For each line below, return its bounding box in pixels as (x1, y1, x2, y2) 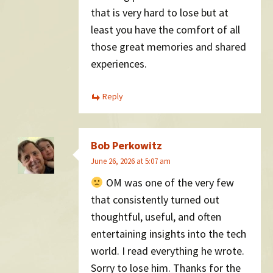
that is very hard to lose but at (91, 5, 229, 20)
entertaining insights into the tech (91, 227, 246, 241)
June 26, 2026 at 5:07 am (91, 155, 171, 166)
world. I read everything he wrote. (91, 244, 244, 258)
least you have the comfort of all (91, 23, 240, 37)
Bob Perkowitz (91, 138, 162, 152)
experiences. (91, 57, 147, 71)
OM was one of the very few (103, 175, 234, 190)
